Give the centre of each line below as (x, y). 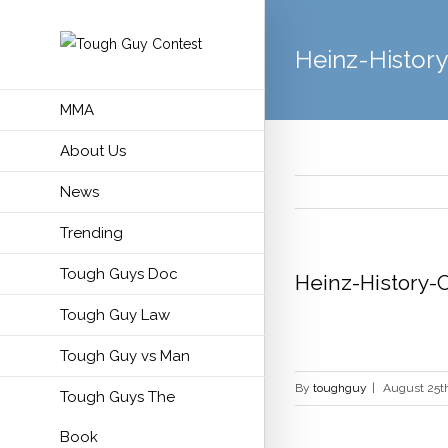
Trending (91, 233)
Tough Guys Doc (119, 274)
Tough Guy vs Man (125, 356)
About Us (93, 151)
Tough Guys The (117, 397)
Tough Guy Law (115, 315)
